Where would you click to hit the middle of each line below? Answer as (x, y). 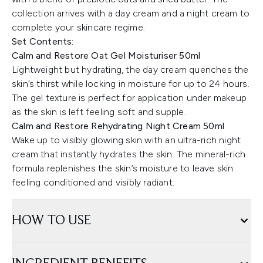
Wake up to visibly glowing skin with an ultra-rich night (127, 140)
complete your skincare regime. (78, 28)
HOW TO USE (51, 221)
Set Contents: (43, 42)
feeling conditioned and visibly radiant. (93, 183)
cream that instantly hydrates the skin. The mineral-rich (129, 154)
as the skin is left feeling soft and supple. (99, 112)
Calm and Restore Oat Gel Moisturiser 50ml (106, 56)
